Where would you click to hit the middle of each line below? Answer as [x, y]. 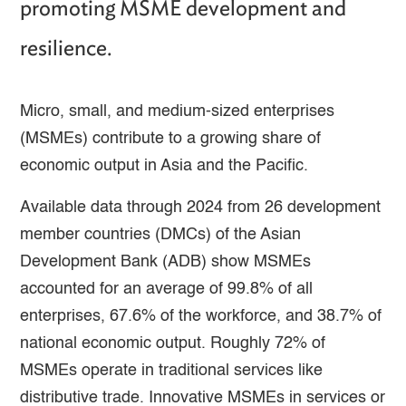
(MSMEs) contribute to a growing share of [171, 138]
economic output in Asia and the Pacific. [167, 165]
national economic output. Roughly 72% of [173, 343]
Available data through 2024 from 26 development [201, 207]
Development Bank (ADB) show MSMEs [166, 261]
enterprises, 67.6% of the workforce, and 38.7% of [201, 316]
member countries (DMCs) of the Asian [161, 234]
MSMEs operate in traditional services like [172, 370]
